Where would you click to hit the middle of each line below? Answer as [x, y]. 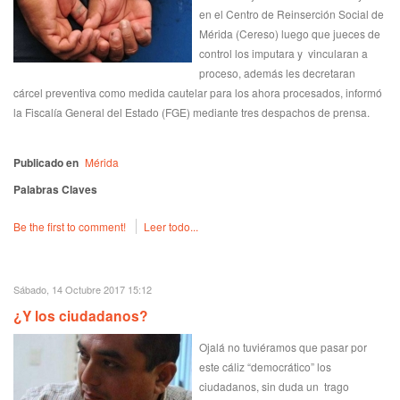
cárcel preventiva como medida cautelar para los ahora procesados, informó [198, 92]
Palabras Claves [55, 189]
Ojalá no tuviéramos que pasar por [283, 347]
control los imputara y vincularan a [283, 53]
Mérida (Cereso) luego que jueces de [290, 33]
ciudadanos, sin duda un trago [274, 386]
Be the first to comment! [71, 226]
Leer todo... [171, 226]
